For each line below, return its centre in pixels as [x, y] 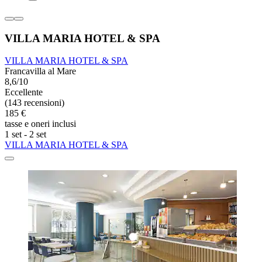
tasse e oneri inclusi [40, 124]
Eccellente [24, 92]
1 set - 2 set [25, 135]
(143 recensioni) [35, 103]
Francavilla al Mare [40, 71]
